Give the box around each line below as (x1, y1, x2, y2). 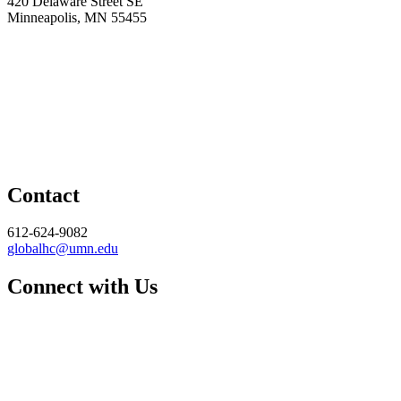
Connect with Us (7, 275, 158, 299)
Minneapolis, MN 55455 (7, 9, 147, 25)
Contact (7, 183, 80, 207)
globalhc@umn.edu (7, 241, 118, 257)
